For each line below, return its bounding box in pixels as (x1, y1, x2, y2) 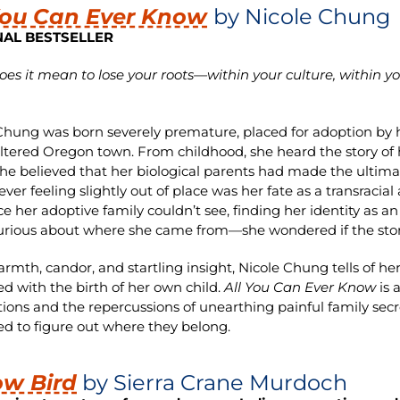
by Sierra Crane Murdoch (82, 370, 348, 396)
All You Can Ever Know (224, 279, 377, 296)
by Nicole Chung (213, 4, 391, 30)
